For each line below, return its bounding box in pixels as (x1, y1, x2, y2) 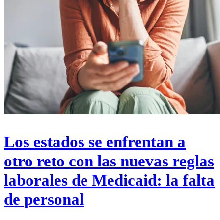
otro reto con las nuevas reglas (4, 152, 214, 170)
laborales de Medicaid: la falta (4, 171, 215, 189)
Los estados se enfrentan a (4, 133, 186, 151)
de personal (4, 190, 84, 208)
